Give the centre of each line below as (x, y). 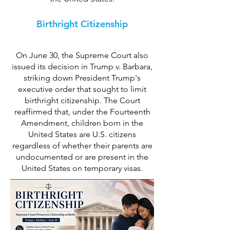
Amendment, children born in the (82, 123)
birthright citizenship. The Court (82, 100)
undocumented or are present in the (82, 157)
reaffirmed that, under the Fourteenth (82, 112)
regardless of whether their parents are (82, 146)
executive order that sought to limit (82, 89)
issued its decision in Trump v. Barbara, (82, 66)
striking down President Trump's (82, 78)
